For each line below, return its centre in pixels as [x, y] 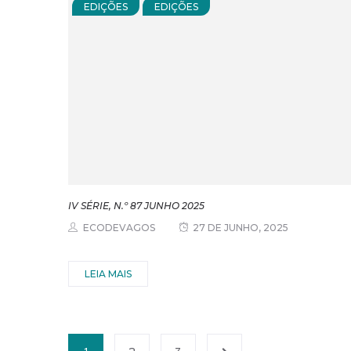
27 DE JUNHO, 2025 [241, 228]
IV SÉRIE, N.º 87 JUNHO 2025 [136, 206]
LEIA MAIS [108, 274]
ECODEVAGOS [119, 228]
